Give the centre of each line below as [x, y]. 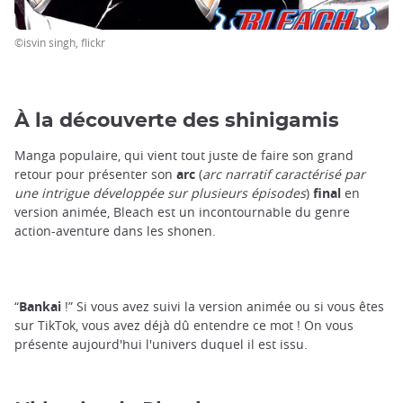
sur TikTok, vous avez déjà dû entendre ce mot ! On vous [184, 325]
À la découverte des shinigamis [177, 120]
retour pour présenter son [95, 174]
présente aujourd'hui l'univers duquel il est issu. [163, 344]
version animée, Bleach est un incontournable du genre [182, 211]
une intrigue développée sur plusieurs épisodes [160, 193]
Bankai [40, 306]
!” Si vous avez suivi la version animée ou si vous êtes [223, 306]
